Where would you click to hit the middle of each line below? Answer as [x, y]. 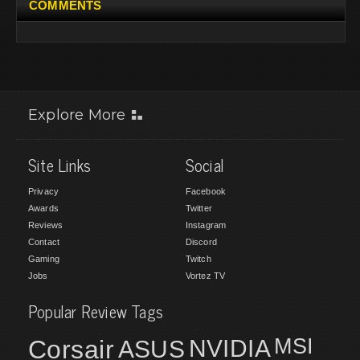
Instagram [206, 225]
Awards [43, 209]
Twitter [198, 209]
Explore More [77, 115]
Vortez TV [205, 276]
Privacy [44, 192]
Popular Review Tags [96, 312]
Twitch [198, 259]
